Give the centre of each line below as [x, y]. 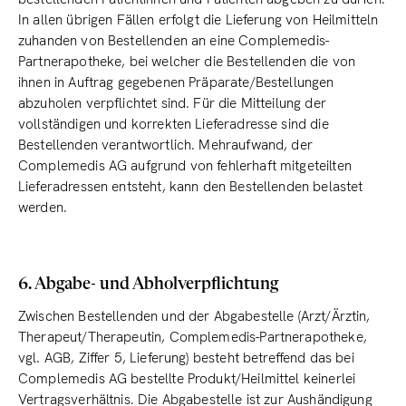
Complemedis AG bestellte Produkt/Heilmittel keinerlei [187, 379]
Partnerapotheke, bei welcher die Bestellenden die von [187, 62]
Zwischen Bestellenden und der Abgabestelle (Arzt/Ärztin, [194, 316]
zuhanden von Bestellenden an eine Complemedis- [174, 41]
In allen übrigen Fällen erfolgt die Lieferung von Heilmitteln [198, 20]
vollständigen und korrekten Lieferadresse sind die [174, 124]
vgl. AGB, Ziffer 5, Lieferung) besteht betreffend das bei [186, 358]
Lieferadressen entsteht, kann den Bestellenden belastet [191, 187]
